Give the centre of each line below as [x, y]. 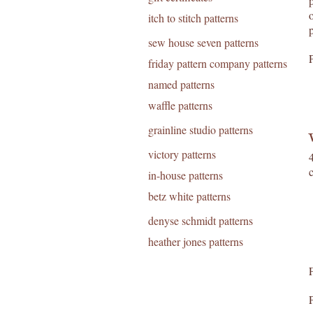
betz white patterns [189, 196]
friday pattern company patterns [218, 63]
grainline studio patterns [201, 130]
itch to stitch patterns [193, 18]
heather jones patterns [196, 241]
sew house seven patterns [203, 42]
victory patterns [182, 154]
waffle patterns [180, 105]
